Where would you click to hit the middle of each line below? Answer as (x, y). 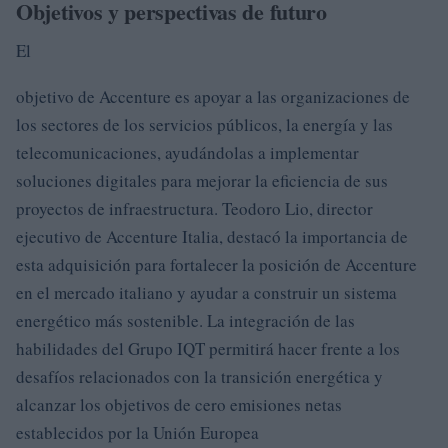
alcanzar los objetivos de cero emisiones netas (179, 404)
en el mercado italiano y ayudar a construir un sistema (206, 292)
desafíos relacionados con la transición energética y (199, 376)
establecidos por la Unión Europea (137, 432)
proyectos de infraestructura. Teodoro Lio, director (194, 208)
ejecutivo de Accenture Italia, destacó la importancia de (212, 236)
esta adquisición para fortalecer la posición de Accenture (216, 264)
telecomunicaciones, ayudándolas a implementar (187, 152)
